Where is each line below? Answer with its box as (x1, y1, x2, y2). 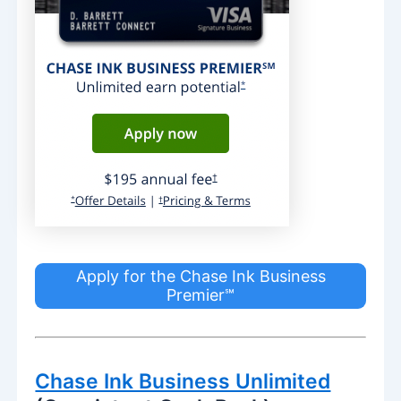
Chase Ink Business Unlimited (35, 368, 331, 394)
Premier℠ (166, 286, 235, 304)
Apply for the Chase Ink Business (75, 267, 326, 286)
